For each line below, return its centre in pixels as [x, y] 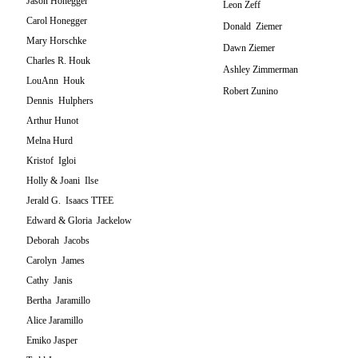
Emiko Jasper [52, 340]
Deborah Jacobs [58, 241]
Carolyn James [56, 261]
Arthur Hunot [52, 121]
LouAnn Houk [56, 81]
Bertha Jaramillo [58, 300]
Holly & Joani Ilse [62, 181]
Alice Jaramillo [55, 320]
